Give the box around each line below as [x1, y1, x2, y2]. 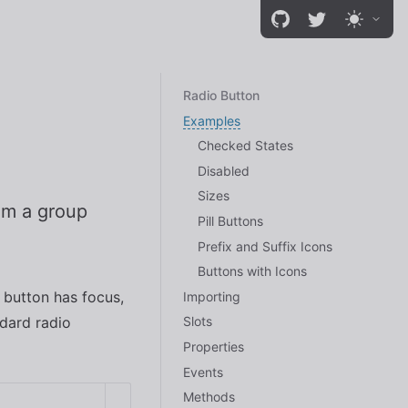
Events [183, 363, 223, 380]
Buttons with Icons [198, 263, 307, 280]
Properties [183, 338, 244, 354]
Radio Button [183, 87, 260, 103]
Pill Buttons [198, 212, 263, 229]
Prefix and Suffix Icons [198, 238, 332, 254]
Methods [183, 389, 235, 405]
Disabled [198, 162, 250, 178]
